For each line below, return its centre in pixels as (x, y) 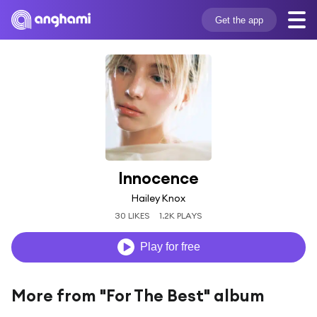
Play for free (170, 247)
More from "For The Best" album (138, 295)
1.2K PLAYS (180, 215)
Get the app (239, 20)
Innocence (158, 178)
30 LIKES (133, 215)
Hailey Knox (158, 198)
